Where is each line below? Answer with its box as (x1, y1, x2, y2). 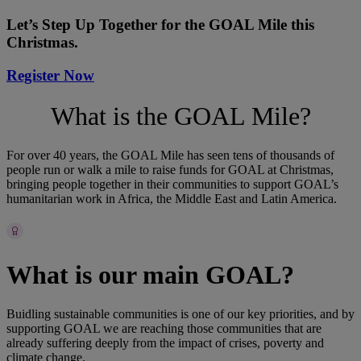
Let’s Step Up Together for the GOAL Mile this (6, 15, 314, 33)
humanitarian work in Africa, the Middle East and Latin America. (6, 192, 337, 206)
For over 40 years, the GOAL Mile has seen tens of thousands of (6, 148, 334, 163)
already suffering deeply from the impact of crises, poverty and (6, 336, 324, 351)
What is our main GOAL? (6, 259, 294, 289)
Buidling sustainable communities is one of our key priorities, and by (6, 307, 355, 322)
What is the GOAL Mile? (50, 101, 311, 131)
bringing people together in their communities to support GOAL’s (6, 177, 338, 192)
